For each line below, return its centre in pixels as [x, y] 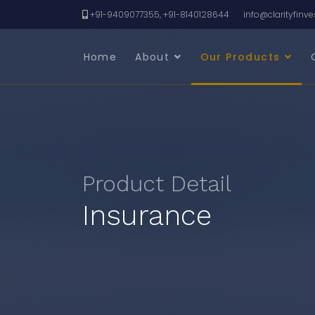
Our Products [240, 57]
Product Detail [157, 184]
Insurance [147, 216]
